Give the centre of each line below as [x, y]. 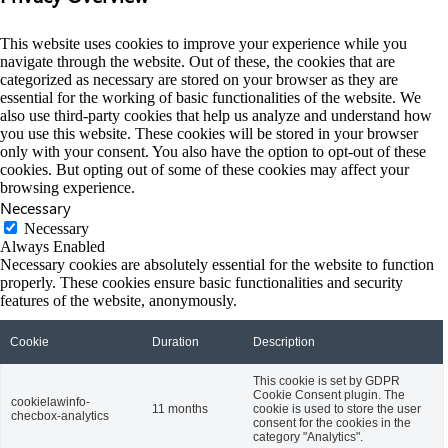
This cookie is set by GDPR [326, 381]
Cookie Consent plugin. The [329, 395]
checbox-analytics [60, 416]
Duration [175, 342]
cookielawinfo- [50, 402]
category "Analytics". [308, 437]
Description [284, 342]
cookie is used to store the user [337, 409]
